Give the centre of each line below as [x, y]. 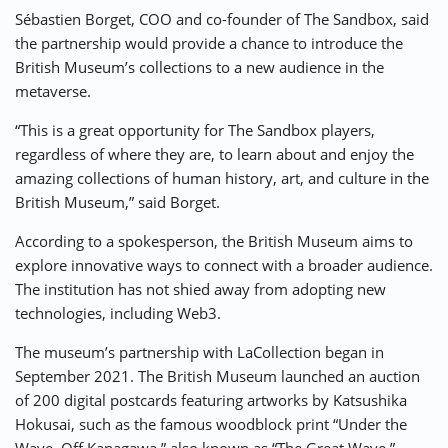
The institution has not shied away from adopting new [200, 289]
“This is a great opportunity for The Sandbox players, [195, 130]
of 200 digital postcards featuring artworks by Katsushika [211, 400]
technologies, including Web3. [118, 313]
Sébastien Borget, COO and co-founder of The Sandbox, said [222, 19]
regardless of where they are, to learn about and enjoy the [214, 154]
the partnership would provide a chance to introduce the [209, 43]
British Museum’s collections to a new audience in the [199, 67]
